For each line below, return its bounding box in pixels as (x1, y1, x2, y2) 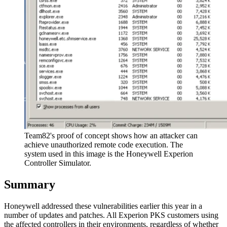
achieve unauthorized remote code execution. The (24, 140, 183, 149)
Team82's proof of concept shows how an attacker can (24, 131, 198, 140)
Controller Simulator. (24, 159, 91, 168)
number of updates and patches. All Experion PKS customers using (4, 210, 218, 219)
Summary (4, 178, 55, 192)
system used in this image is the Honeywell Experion (24, 149, 193, 159)
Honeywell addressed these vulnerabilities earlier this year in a (4, 201, 202, 210)
